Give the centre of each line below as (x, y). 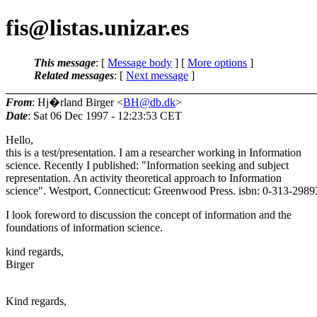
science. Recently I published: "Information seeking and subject (147, 165)
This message (65, 62)
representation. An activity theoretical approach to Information (144, 178)
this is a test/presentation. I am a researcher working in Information (154, 152)
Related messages (74, 75)
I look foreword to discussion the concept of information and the (149, 214)
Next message (157, 75)
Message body (140, 62)
